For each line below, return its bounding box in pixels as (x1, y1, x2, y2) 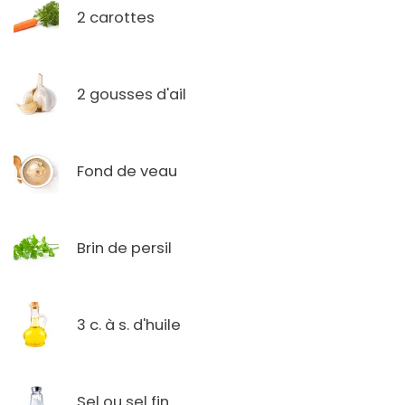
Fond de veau (77, 160, 177, 182)
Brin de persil (77, 237, 172, 259)
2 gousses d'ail (77, 83, 186, 105)
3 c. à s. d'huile (77, 314, 181, 335)
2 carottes (77, 6, 155, 28)
